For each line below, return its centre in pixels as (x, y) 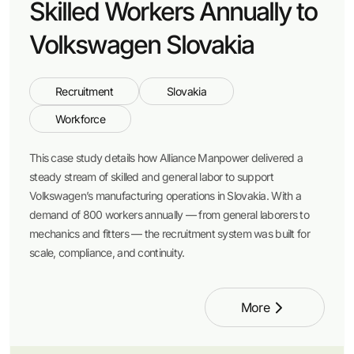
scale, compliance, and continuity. (107, 252)
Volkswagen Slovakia (141, 45)
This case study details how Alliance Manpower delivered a (166, 158)
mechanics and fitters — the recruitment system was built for (169, 233)
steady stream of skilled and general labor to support (151, 177)
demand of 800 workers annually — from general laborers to (169, 215)
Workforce (81, 119)
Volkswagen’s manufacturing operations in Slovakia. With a (165, 196)
